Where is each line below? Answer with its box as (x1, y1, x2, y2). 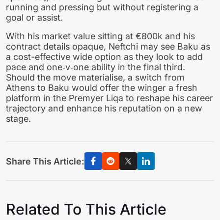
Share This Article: (6, 156, 84, 166)
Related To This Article (6, 200, 166, 219)
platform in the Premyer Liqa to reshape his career (6, 93, 213, 104)
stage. (6, 113, 31, 124)
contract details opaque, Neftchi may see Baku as (6, 41, 210, 52)
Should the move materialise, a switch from (6, 72, 185, 83)
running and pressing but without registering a (6, 1, 198, 12)
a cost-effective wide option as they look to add (6, 52, 203, 62)
